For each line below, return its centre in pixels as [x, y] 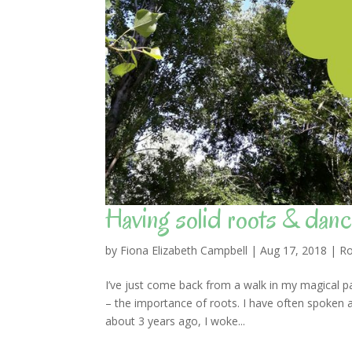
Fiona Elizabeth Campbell [184, 250]
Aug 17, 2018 [294, 250]
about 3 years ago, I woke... [176, 321]
